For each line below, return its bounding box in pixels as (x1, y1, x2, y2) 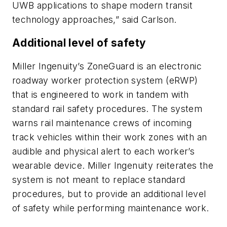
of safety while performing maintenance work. (12, 202, 209, 213)
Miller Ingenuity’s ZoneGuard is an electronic (12, 60, 202, 71)
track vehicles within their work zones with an (12, 131, 207, 142)
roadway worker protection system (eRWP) (12, 74, 198, 86)
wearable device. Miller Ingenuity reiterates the (12, 160, 214, 171)
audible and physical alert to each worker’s (12, 145, 195, 157)
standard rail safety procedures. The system (12, 103, 203, 114)
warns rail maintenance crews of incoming (12, 117, 192, 128)
